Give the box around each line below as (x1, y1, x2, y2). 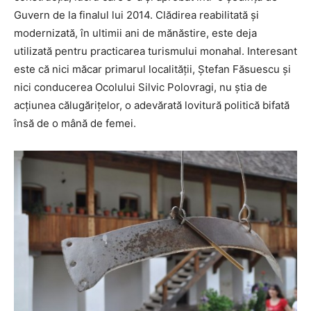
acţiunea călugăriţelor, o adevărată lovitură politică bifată (14, 99, 289, 112)
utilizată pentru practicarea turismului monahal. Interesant (14, 44, 297, 58)
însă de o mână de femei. (14, 117, 136, 131)
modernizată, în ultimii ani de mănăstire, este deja (14, 26, 257, 40)
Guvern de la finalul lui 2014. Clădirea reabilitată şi (14, 8, 259, 22)
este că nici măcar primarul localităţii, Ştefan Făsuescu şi (14, 62, 291, 76)
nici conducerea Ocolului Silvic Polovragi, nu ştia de (14, 81, 267, 94)
